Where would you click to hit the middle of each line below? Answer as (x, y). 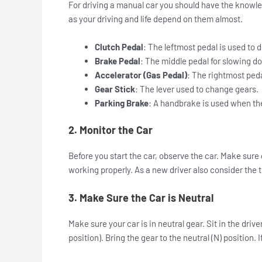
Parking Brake (122, 103)
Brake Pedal (118, 61)
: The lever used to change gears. (197, 89)
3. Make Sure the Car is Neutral (142, 198)
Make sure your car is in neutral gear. (137, 224)
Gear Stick (115, 89)
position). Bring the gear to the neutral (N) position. (163, 238)
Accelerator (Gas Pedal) (141, 75)
